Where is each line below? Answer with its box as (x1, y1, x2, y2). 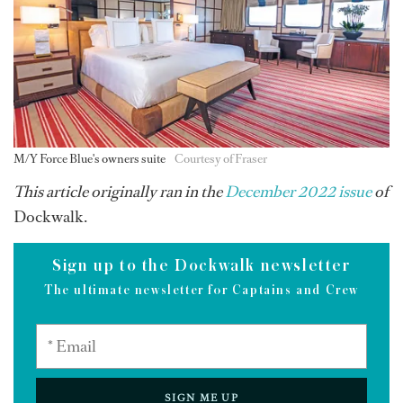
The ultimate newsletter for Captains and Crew (44, 283, 359, 298)
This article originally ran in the (13, 181, 225, 203)
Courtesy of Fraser (175, 151, 267, 167)
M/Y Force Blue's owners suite (13, 151, 166, 167)
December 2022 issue (225, 181, 372, 203)
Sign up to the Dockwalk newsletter (52, 256, 351, 275)
